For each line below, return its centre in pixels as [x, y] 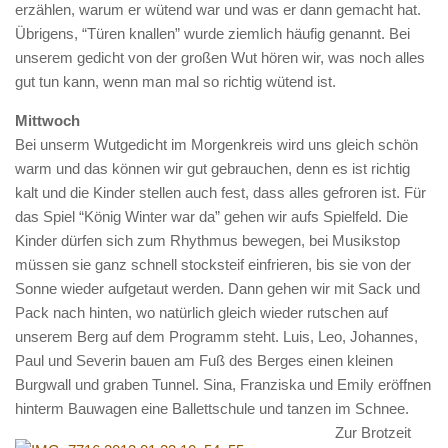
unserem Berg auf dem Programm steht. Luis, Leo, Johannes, [216, 336]
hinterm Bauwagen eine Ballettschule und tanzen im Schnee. [212, 408]
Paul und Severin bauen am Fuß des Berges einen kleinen [204, 360]
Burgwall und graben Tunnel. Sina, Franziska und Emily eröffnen [223, 384]
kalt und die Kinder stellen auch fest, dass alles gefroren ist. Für [220, 192]
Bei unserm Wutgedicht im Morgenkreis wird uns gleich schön [216, 144]
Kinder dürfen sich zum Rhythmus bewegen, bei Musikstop [207, 240]
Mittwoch [47, 120]
